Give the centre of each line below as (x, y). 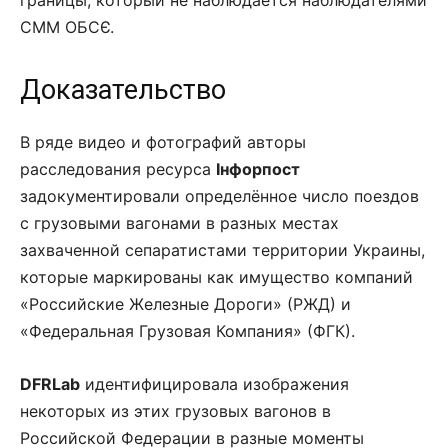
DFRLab (50, 383)
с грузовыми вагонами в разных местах (179, 222)
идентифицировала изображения (214, 383)
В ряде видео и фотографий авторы (163, 141)
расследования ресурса (118, 168)
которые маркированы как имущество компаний (216, 276)
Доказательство (123, 89)
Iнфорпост (258, 168)
